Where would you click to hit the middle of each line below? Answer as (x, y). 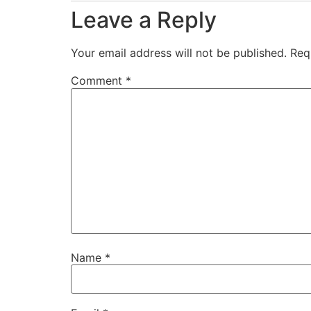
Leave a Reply (144, 20)
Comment (98, 81)
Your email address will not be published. (179, 53)
